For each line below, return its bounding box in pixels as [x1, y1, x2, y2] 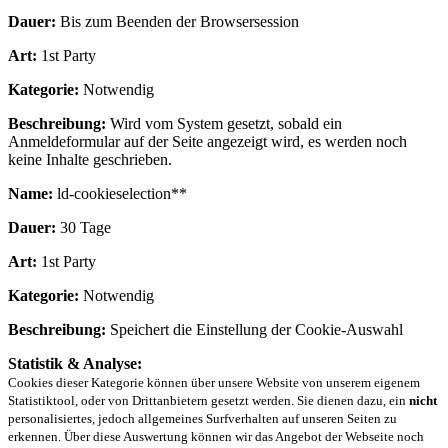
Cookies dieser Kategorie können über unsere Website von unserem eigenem [8, 375, 420, 391]
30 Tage [56, 219, 111, 237]
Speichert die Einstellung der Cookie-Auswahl [106, 321, 403, 339]
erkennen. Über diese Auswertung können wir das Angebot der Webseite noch [8, 429, 424, 445]
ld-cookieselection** [53, 185, 187, 203]
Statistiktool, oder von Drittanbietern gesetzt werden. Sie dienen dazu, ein [8, 393, 409, 409]
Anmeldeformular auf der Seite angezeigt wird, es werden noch [8, 133, 407, 151]
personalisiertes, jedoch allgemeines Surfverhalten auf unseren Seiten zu [8, 411, 397, 427]
